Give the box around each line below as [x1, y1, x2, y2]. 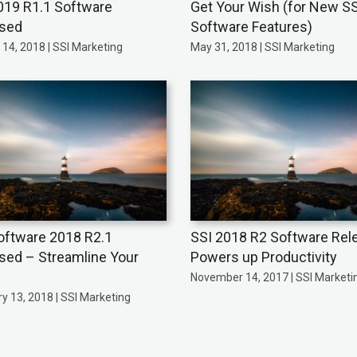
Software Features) [190, 18, 312, 35]
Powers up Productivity [190, 249, 337, 266]
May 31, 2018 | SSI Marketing [190, 40, 335, 53]
